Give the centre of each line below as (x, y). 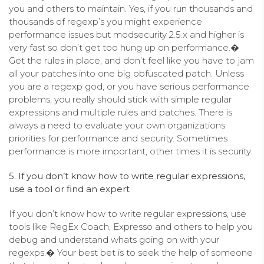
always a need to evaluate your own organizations (117, 125)
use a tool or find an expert (69, 189)
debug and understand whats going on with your (114, 239)
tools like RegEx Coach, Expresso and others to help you (131, 226)
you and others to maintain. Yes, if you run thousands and (131, 8)
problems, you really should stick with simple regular (120, 99)
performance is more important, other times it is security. (131, 151)
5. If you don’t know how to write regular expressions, (127, 176)
